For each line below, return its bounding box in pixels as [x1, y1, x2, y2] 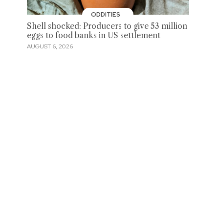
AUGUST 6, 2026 [26, 42, 73, 50]
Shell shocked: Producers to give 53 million [26, 22, 187, 31]
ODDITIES [90, 11, 122, 19]
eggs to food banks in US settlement [26, 31, 160, 41]
